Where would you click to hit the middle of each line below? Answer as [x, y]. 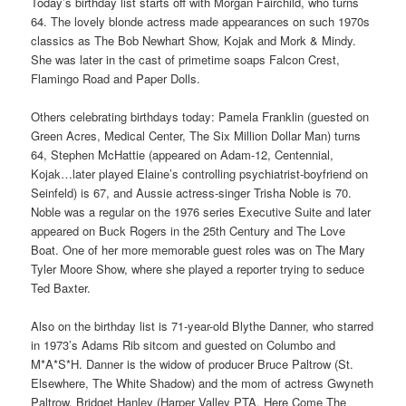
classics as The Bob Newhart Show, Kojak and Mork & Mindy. [194, 40]
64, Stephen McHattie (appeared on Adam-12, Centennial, [183, 154]
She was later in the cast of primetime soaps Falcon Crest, [186, 59]
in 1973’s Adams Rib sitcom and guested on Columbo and [184, 345]
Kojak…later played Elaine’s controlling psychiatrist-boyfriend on [200, 173]
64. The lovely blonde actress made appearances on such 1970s [201, 21]
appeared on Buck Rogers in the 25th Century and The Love [188, 230]
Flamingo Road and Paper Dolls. [116, 78]
